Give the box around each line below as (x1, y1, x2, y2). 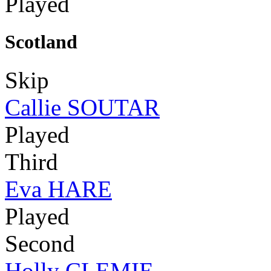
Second (5, 230, 75, 257)
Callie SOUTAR (5, 94, 160, 121)
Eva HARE (5, 176, 112, 203)
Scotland (5, 31, 77, 53)
